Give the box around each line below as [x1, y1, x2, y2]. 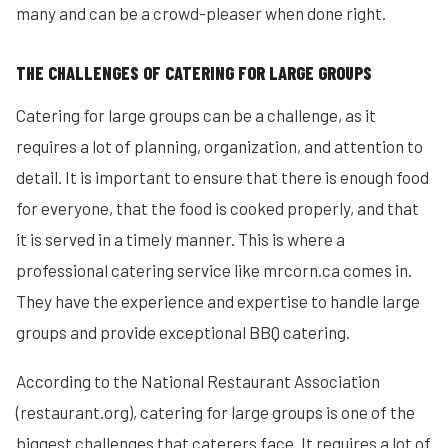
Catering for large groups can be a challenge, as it [16, 105, 376, 125]
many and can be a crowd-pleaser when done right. [16, 3, 386, 23]
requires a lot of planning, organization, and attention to [16, 136, 423, 156]
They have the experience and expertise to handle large [16, 291, 420, 311]
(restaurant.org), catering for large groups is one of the [16, 402, 415, 422]
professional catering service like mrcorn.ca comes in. [16, 260, 412, 280]
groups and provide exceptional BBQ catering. [16, 322, 350, 342]
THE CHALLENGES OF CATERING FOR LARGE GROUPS [16, 62, 372, 84]
